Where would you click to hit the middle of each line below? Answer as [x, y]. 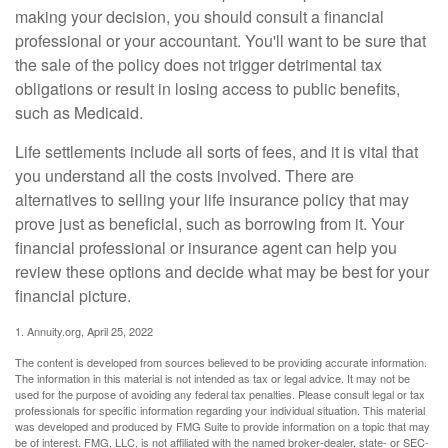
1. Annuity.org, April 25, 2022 [84, 331]
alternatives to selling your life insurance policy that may [212, 200]
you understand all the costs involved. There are [184, 176]
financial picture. [73, 296]
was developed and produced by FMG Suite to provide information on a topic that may [222, 426]
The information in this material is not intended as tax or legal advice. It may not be [212, 378]
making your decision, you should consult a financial [199, 17]
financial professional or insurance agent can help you [206, 248]
